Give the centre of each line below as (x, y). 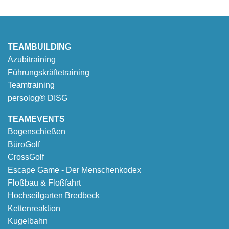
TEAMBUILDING (39, 47)
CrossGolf (26, 157)
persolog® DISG (38, 98)
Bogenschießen (37, 132)
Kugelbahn (28, 221)
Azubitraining (32, 60)
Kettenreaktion (34, 209)
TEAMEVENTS (36, 119)
